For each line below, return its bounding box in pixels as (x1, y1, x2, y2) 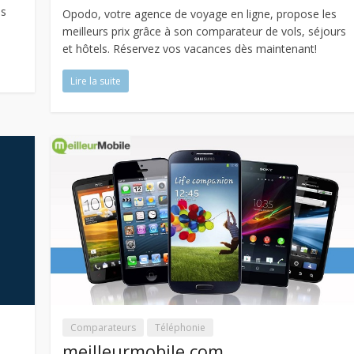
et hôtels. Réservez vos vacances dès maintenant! (62, 40, 318, 56)
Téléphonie (155, 321, 206, 335)
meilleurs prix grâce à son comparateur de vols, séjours (62, 23, 347, 39)
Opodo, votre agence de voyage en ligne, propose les (62, 6, 337, 21)
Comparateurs (70, 321, 137, 335)
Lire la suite (70, 73, 122, 88)
